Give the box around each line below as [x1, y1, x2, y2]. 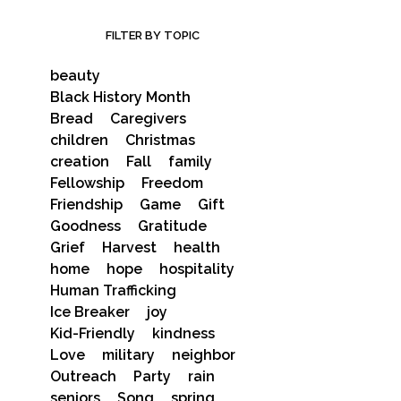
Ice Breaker [49, 303, 130, 320]
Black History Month [49, 89, 191, 106]
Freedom [141, 175, 203, 192]
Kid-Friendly [49, 325, 135, 342]
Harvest [101, 239, 157, 256]
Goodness [49, 218, 121, 235]
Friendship [49, 196, 123, 213]
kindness [151, 325, 215, 342]
